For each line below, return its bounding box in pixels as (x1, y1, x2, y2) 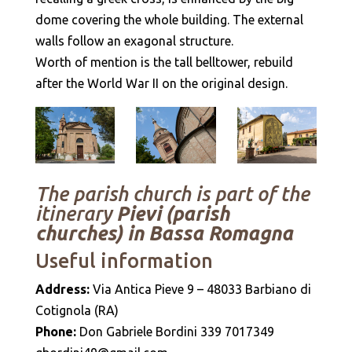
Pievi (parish (115, 202, 229, 225)
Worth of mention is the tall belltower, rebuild (35, 55, 293, 69)
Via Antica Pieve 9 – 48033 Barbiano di (92, 281, 311, 296)
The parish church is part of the (35, 182, 310, 205)
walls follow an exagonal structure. (35, 34, 233, 48)
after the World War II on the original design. (35, 76, 288, 90)
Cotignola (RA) (35, 302, 119, 317)
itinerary (35, 202, 116, 225)
